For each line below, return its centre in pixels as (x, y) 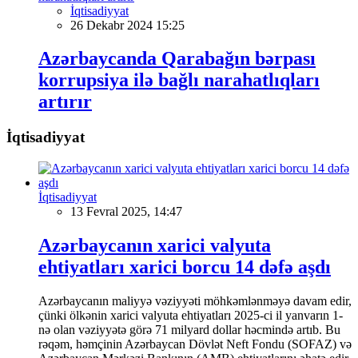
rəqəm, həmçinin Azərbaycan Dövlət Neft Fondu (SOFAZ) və (195, 344)
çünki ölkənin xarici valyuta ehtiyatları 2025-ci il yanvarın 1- (191, 315)
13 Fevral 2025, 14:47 (126, 212)
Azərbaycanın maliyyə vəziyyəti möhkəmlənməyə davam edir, (195, 300)
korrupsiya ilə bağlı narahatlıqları (179, 80)
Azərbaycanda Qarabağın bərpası (177, 59)
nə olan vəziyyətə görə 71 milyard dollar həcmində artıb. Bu (189, 329)
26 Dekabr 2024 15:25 (127, 25)
